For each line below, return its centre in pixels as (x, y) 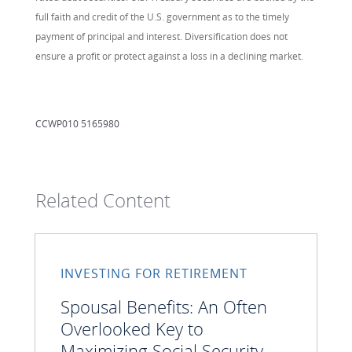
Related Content (103, 200)
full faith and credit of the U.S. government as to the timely (162, 16)
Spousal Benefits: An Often (164, 306)
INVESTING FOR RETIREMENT (154, 273)
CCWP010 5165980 (77, 123)
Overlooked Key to (132, 328)
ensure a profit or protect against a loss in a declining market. (169, 56)
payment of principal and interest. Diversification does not (161, 36)
